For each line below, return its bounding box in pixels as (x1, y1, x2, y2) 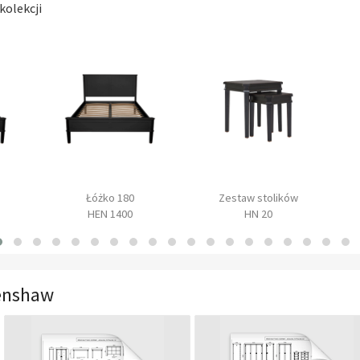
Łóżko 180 (85, 190, 134, 205)
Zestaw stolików (219, 190, 298, 205)
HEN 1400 (87, 206, 133, 221)
